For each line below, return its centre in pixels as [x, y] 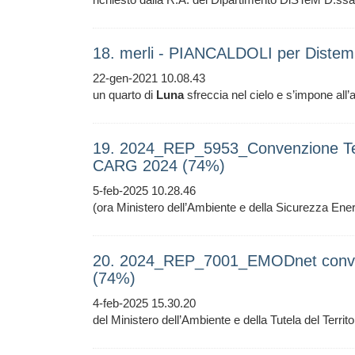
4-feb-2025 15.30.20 [144, 303]
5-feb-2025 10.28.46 [144, 191]
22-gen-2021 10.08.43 [149, 78]
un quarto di [124, 95]
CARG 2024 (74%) [159, 166]
